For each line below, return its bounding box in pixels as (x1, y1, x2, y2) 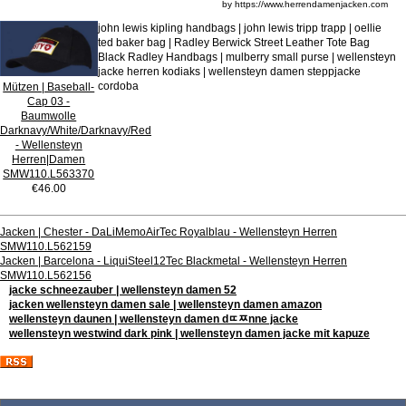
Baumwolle (21, 110, 77, 122)
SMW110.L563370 (3, 168, 95, 180)
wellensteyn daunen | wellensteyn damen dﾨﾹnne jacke (9, 313, 298, 325)
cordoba (97, 80, 139, 92)
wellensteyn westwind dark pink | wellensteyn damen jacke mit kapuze (9, 327, 370, 340)
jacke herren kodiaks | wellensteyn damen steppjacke (97, 65, 361, 78)
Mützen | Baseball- (3, 81, 95, 93)
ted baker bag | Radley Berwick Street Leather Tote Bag (97, 36, 370, 49)
